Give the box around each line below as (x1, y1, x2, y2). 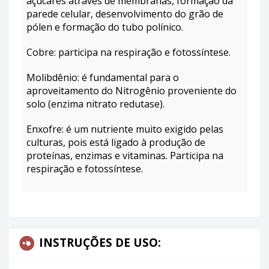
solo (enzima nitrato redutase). (26, 97, 165, 110)
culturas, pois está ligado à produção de (26, 135, 205, 149)
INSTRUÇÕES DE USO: (36, 234, 161, 250)
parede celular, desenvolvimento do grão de (26, 7, 223, 20)
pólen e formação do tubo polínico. (26, 20, 183, 34)
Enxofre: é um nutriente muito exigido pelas (26, 122, 223, 136)
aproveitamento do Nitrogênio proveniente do (26, 83, 237, 97)
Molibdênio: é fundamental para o (26, 70, 179, 84)
